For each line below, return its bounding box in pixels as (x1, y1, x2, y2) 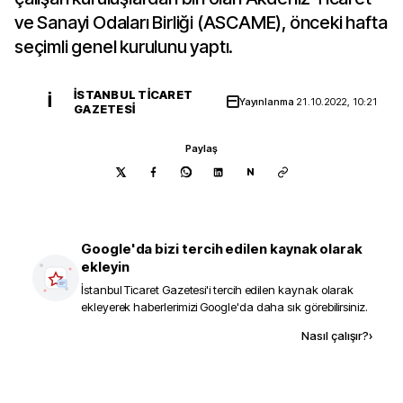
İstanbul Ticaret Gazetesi (81, 282, 207, 297)
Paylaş (185, 142, 218, 155)
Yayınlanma (238, 95, 297, 108)
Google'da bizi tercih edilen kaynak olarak (81, 240, 363, 257)
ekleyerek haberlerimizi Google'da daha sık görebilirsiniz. (81, 300, 368, 314)
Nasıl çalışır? (301, 328, 369, 343)
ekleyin (81, 258, 130, 275)
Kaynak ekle (129, 327, 203, 343)
